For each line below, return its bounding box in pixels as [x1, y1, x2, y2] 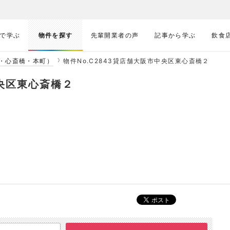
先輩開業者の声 [90, 31, 139, 39]
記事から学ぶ [155, 31, 196, 39]
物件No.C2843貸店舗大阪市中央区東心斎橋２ [63, 57, 209, 65]
